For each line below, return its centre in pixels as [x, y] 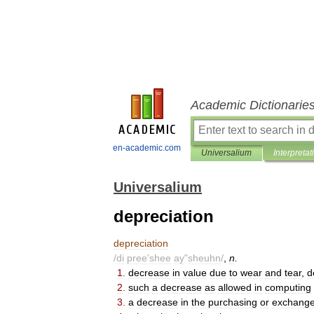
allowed [235, 287]
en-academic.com [147, 148]
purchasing [233, 302]
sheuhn [204, 258]
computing [288, 287]
